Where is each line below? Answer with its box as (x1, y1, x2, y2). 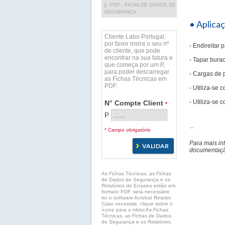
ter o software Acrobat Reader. (101, 195, 172, 200)
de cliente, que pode (104, 47, 160, 54)
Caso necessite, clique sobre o (101, 201, 173, 206)
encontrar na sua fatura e (104, 54, 173, 61)
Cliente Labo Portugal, (104, 33, 166, 40)
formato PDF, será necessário (101, 189, 170, 194)
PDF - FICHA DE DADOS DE (110, 2, 176, 8)
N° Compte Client (104, 99, 165, 107)
